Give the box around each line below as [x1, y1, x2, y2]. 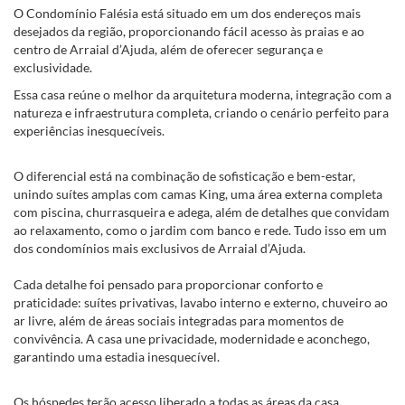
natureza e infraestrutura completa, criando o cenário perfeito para [14, 105, 389, 120]
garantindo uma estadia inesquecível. [14, 349, 220, 364]
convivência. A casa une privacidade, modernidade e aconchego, [14, 331, 370, 346]
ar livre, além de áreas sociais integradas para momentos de [14, 313, 344, 328]
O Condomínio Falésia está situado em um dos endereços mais [14, 5, 361, 21]
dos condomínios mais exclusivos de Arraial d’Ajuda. [14, 240, 306, 256]
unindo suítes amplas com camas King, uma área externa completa [14, 186, 382, 202]
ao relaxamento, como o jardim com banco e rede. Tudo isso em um [14, 222, 387, 238]
